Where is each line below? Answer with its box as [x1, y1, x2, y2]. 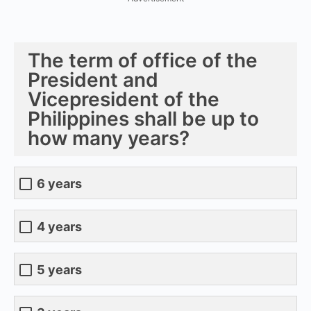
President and [28, 67, 158, 92]
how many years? [28, 126, 190, 150]
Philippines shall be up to [28, 106, 259, 131]
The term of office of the [28, 48, 258, 72]
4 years [37, 219, 82, 235]
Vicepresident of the [28, 87, 219, 111]
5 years [37, 262, 82, 278]
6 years [37, 176, 82, 192]
